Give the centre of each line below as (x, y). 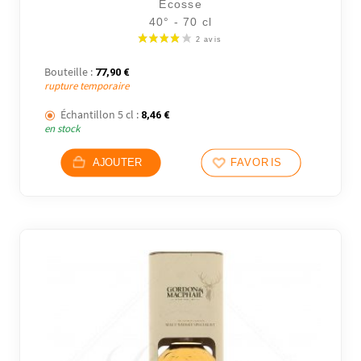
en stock (62, 129)
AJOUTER (117, 163)
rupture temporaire (87, 85)
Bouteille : (69, 71)
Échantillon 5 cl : (100, 115)
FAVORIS (256, 163)
